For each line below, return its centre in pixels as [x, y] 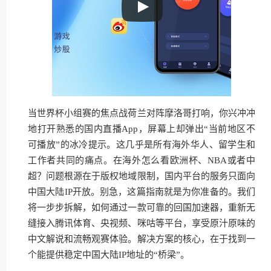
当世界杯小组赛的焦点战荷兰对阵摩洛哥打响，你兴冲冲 [142, 113]
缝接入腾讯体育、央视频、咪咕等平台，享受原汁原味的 [142, 223]
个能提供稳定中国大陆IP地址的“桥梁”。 [109, 255]
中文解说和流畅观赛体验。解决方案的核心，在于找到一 [142, 239]
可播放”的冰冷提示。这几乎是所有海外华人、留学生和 [142, 145]
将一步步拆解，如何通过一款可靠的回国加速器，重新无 [142, 207]
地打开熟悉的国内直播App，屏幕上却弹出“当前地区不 [142, 129]
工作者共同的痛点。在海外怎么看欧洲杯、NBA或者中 [142, 160]
